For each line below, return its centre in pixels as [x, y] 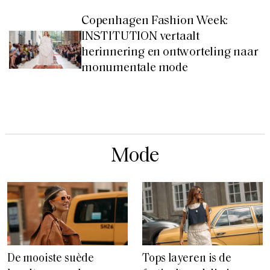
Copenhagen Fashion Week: [155, 21]
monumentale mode [135, 68]
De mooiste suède [51, 259]
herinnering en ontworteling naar [170, 53]
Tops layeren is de [187, 259]
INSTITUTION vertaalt [141, 37]
